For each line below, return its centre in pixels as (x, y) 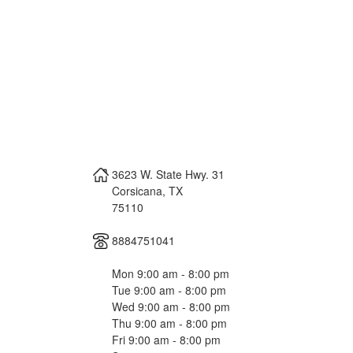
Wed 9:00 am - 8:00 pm (171, 306)
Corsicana (137, 190)
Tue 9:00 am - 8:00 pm (169, 290)
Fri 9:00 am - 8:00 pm (166, 339)
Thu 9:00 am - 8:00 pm (169, 323)
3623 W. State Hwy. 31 (168, 174)
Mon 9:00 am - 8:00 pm (171, 273)
